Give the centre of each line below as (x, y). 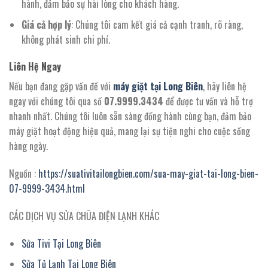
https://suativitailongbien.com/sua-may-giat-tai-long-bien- (148, 174)
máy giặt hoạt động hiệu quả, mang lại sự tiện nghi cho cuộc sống (130, 131)
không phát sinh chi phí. (66, 39)
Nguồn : (24, 174)
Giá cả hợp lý (46, 24)
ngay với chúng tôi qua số (57, 101)
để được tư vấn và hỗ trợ (208, 101)
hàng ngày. (28, 146)
